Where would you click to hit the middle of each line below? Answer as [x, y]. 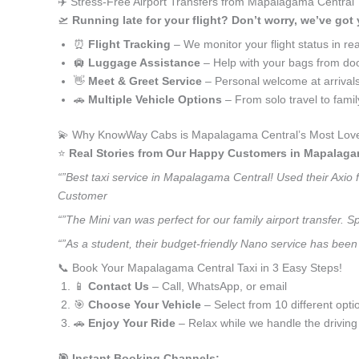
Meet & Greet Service [145, 81]
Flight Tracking [129, 44]
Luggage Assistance [144, 63]
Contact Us [119, 286]
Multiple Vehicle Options [155, 99]
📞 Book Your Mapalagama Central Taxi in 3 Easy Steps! [200, 268]
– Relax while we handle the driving [266, 323]
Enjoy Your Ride [132, 323]
